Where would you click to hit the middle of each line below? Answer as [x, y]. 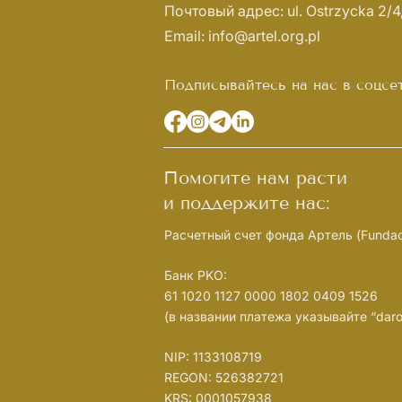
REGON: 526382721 [224, 377]
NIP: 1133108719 [213, 356]
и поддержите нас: [247, 202]
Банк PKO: [196, 275]
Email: [186, 35]
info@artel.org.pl [264, 35]
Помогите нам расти [255, 177]
